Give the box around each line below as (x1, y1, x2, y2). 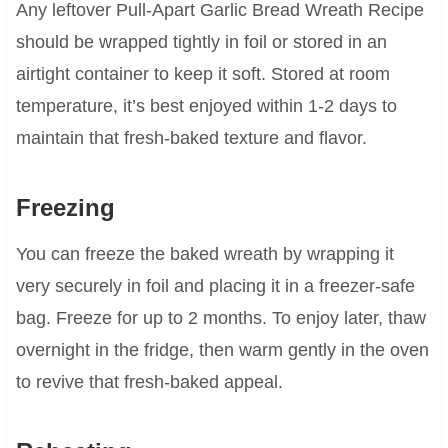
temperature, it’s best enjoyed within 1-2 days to (15, 95, 397, 116)
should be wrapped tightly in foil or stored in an (15, 31, 387, 52)
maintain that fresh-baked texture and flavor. (15, 127, 367, 148)
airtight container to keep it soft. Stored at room (15, 63, 390, 84)
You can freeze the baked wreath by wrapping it (15, 243, 394, 264)
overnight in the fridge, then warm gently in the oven (15, 339, 429, 360)
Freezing (15, 193, 115, 221)
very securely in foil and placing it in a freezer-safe (15, 275, 415, 296)
